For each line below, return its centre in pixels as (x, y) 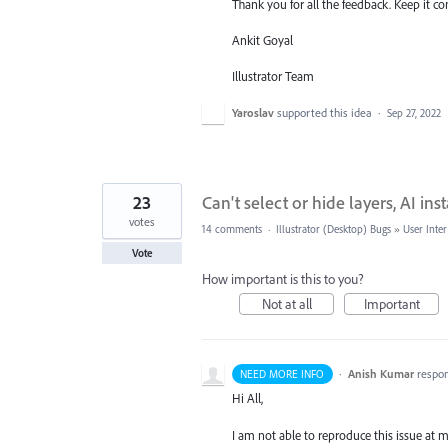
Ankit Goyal (262, 39)
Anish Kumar (380, 374)
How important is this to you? (283, 279)
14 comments (232, 229)
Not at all (286, 304)
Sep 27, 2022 (414, 113)
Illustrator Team (273, 76)
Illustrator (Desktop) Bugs (333, 229)
